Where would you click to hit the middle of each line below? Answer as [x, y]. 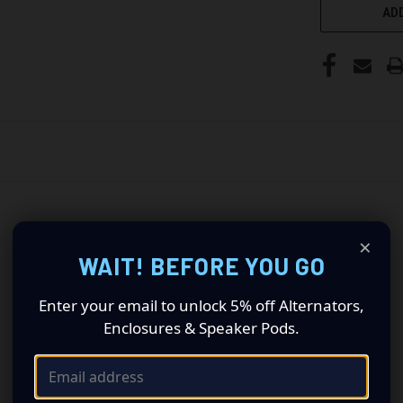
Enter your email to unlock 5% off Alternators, [201, 305]
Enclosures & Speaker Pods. [201, 327]
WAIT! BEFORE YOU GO [201, 265]
